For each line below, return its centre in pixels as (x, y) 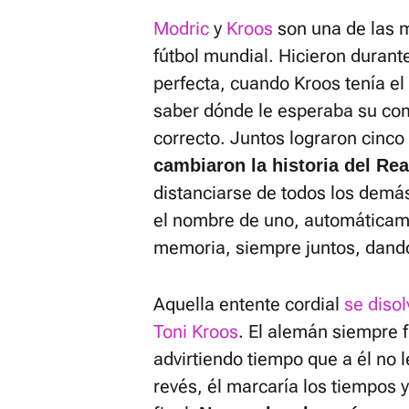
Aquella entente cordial (249, 304)
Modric (181, 28)
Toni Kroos (196, 331)
